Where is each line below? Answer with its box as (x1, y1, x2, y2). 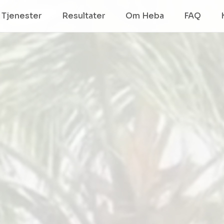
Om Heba (125, 10, 164, 21)
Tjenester (1, 10, 42, 21)
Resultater (62, 10, 105, 21)
